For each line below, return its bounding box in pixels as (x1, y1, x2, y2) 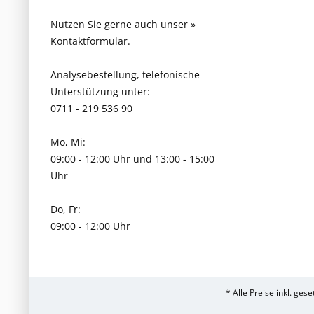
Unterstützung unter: (50, 85, 150, 99)
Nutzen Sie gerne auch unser (50, 18, 191, 32)
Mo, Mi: (50, 135, 86, 149)
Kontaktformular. (50, 34, 130, 48)
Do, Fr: (50, 203, 81, 217)
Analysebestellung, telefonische (50, 68, 200, 82)
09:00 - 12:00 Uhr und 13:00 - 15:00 (50, 152, 214, 166)
